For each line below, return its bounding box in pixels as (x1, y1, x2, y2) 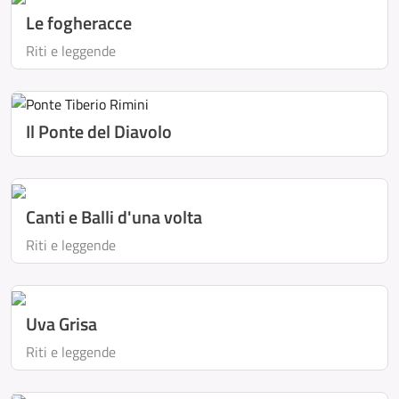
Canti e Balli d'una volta (26, 203, 202, 231)
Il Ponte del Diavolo (26, 118, 172, 145)
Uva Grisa (26, 310, 97, 338)
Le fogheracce (26, 9, 132, 37)
